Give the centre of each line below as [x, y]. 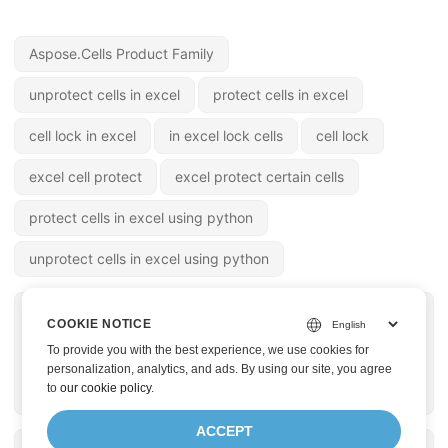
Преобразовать [97, 338]
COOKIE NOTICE [99, 324]
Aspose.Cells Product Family [121, 53]
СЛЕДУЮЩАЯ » [364, 308]
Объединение [359, 338]
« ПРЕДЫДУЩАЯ [88, 308]
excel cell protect [85, 176]
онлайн [60, 398]
